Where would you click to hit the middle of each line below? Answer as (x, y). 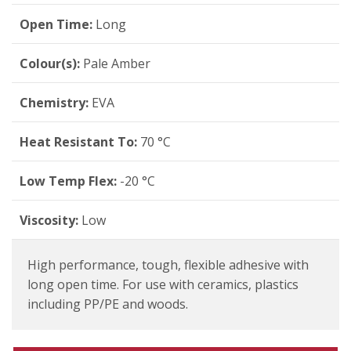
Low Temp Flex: (68, 181)
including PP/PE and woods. (108, 304)
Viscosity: (49, 221)
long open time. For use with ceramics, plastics (163, 285)
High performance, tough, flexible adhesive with (168, 265)
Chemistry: (54, 103)
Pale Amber (117, 64)
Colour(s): (50, 64)
